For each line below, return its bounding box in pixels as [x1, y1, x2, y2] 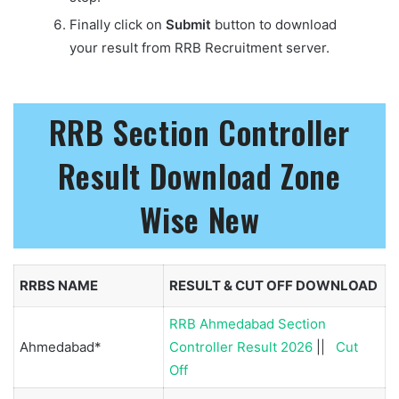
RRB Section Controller [48, 109, 351, 156]
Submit [166, 16, 211, 34]
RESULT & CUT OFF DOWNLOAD [169, 276, 378, 294]
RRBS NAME [20, 276, 98, 294]
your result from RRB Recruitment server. [69, 39, 330, 57]
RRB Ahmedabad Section [169, 314, 326, 332]
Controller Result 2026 [169, 338, 316, 355]
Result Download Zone [58, 152, 341, 199]
